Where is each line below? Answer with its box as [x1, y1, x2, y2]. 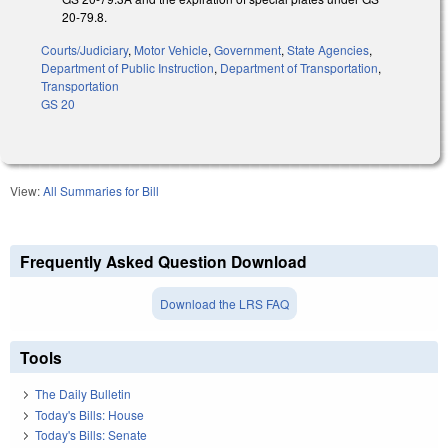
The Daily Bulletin [35, 385, 131, 403]
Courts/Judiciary [41, 41, 128, 59]
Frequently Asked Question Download [20, 250, 307, 274]
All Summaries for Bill [43, 182, 159, 200]
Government [214, 41, 281, 59]
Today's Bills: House [35, 405, 144, 423]
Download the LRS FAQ [159, 295, 289, 313]
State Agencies [287, 41, 369, 59]
